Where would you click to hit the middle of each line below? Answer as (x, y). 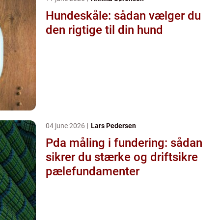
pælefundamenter (93, 171)
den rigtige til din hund (104, 30)
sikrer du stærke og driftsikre (122, 157)
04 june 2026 (66, 125)
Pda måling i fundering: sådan (124, 143)
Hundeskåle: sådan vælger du (123, 15)
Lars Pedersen (113, 125)
